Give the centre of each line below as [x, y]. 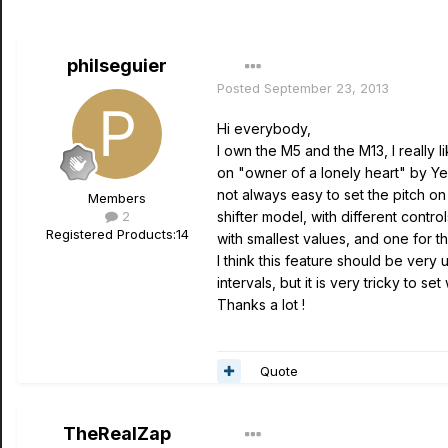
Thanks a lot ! [261, 304]
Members [117, 198]
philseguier [117, 65]
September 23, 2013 [326, 88]
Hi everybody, [264, 128]
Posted [240, 88]
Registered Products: [110, 234]
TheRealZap [117, 433]
